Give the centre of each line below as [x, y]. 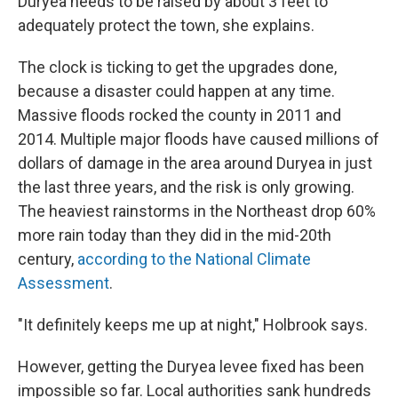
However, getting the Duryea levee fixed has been [191, 366]
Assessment [64, 283]
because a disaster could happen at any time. [176, 91]
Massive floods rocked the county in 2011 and [179, 115]
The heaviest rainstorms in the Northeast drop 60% [197, 211]
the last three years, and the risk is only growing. [186, 187]
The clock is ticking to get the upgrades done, [177, 67]
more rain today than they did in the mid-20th [175, 235]
